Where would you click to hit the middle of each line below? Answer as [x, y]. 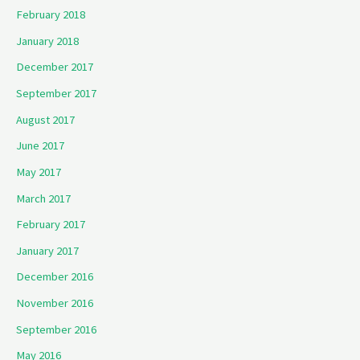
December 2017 [55, 67]
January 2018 [47, 41]
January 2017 [47, 250]
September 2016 [56, 329]
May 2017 [39, 172]
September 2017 [56, 93]
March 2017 [43, 198]
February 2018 [51, 15]
